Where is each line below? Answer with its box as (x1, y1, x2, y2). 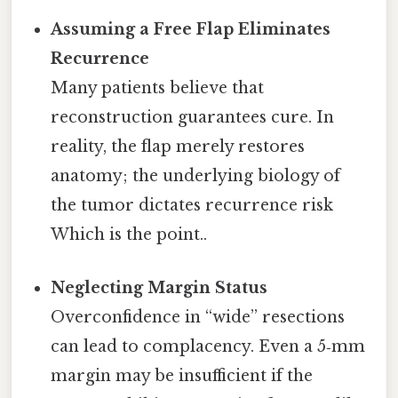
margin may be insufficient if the (51, 365, 314, 386)
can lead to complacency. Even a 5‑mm (51, 336, 366, 356)
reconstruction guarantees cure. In (51, 107, 335, 128)
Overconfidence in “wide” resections (51, 306, 346, 327)
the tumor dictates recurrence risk (51, 195, 334, 216)
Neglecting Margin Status (51, 277, 268, 298)
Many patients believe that (51, 78, 265, 99)
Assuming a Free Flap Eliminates (51, 20, 331, 40)
